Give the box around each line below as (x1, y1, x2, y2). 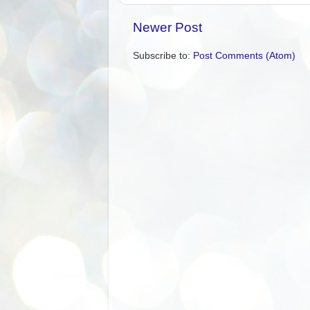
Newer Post (133, 19, 202, 35)
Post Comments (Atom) (193, 50, 295, 61)
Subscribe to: (133, 50, 193, 61)
